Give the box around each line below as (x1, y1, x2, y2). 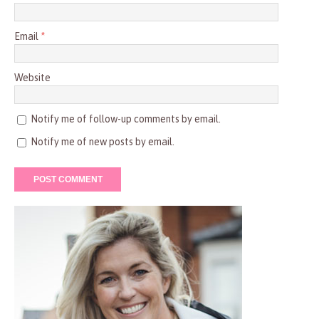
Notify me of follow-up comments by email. (31, 113, 221, 125)
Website (14, 72, 51, 84)
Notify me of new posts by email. (31, 136, 174, 148)
